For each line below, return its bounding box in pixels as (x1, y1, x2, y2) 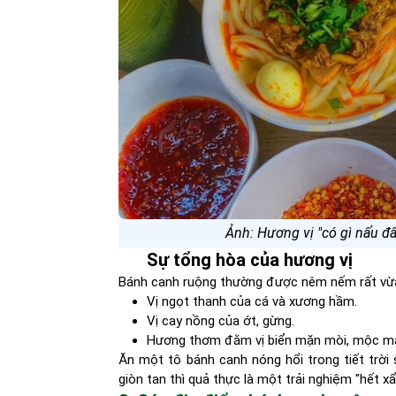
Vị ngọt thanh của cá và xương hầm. (147, 293, 358, 309)
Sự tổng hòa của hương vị (147, 249, 354, 270)
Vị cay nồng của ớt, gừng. (147, 313, 295, 329)
